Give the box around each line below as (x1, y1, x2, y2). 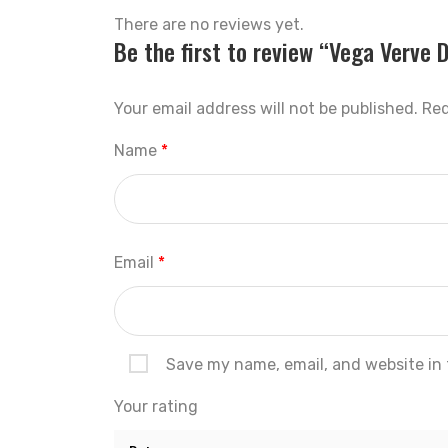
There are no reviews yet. (114, 15, 304, 34)
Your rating (114, 397, 198, 416)
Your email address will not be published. (114, 99, 418, 118)
